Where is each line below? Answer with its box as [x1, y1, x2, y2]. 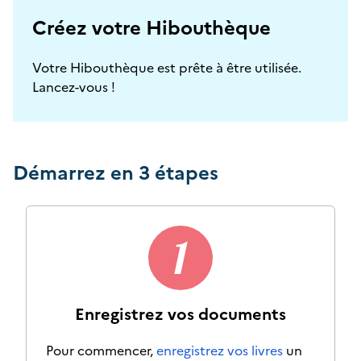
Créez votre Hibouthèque [32, 12, 271, 39]
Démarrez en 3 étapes [13, 157, 218, 185]
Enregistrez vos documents [75, 301, 286, 324]
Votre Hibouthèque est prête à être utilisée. [32, 57, 301, 76]
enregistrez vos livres [156, 340, 283, 359]
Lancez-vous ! [32, 77, 115, 95]
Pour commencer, [46, 340, 156, 359]
